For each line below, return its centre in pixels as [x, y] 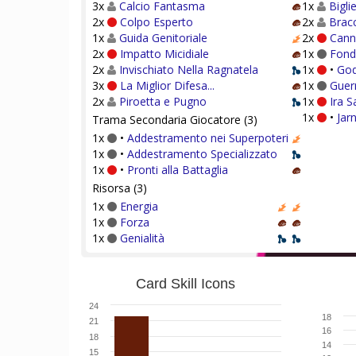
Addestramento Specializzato [202, 154]
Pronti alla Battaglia [178, 170]
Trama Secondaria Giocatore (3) [175, 120]
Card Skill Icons [185, 284]
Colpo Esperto [157, 22]
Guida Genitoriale [163, 38]
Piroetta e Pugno [163, 101]
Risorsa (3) [120, 188]
